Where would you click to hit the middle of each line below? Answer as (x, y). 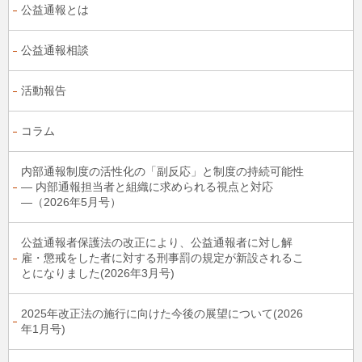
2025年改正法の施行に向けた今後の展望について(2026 (162, 314)
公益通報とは (55, 10)
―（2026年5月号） (71, 202)
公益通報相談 (55, 50)
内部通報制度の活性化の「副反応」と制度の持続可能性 (162, 171)
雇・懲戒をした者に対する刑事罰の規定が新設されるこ (162, 258)
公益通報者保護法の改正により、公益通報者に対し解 (157, 242)
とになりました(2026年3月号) (98, 273)
